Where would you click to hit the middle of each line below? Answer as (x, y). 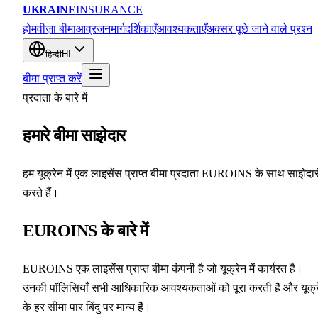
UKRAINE (49, 10)
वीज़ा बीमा (56, 29)
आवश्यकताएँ (182, 29)
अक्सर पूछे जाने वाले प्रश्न (259, 29)
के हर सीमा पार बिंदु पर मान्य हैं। (87, 307)
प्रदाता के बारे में (55, 98)
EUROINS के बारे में (86, 230)
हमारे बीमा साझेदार (74, 135)
